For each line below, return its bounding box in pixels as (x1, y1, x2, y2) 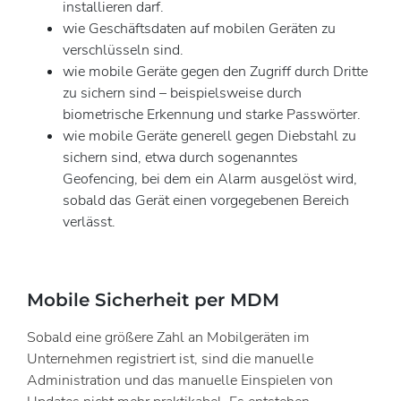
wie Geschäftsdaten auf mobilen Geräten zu (63, 18, 336, 38)
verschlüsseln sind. (63, 39, 183, 60)
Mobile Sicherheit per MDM (27, 288, 279, 311)
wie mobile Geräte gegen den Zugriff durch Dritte (63, 61, 368, 81)
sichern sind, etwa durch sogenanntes (63, 147, 298, 167)
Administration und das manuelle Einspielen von (27, 370, 333, 390)
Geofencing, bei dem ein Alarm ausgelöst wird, (63, 168, 357, 189)
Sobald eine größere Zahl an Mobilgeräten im (27, 327, 310, 347)
